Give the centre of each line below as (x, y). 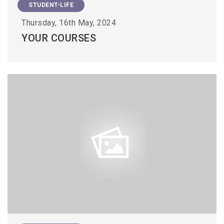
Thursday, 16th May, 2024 (69, 23)
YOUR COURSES (59, 38)
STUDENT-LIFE (51, 5)
